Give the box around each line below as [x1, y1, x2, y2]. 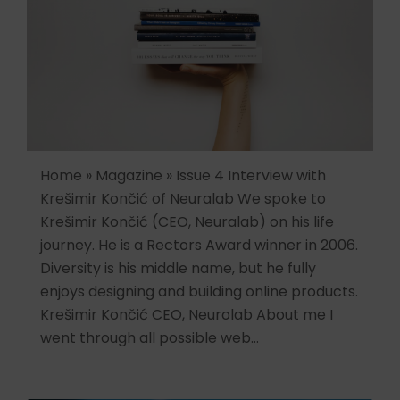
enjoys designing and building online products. [40, 280, 358, 302]
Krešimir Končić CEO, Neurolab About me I [40, 304, 333, 325]
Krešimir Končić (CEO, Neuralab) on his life [40, 211, 334, 232]
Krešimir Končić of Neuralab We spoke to [40, 187, 326, 209]
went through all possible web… [40, 327, 259, 348]
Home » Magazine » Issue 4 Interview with [40, 164, 326, 186]
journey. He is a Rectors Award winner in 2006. [40, 234, 358, 255]
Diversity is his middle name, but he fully [40, 257, 316, 279]
